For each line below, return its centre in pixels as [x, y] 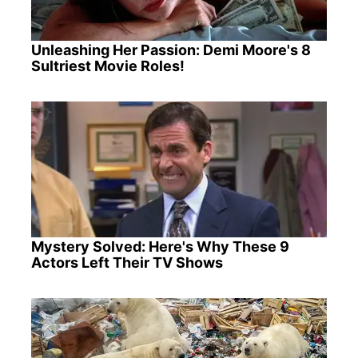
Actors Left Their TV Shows [127, 263]
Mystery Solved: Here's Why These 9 [160, 247]
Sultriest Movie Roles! [107, 66]
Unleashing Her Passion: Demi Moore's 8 [171, 50]
